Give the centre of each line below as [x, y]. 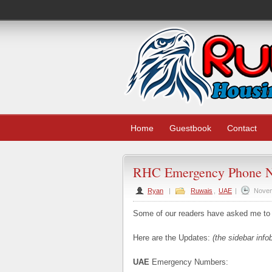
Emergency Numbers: [189, 262]
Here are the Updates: [172, 238]
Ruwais [202, 191]
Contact [242, 128]
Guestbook [190, 128]
